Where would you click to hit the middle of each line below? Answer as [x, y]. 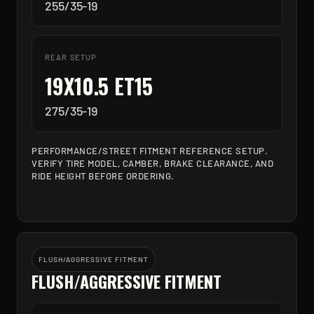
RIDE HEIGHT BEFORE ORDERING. [103, 176]
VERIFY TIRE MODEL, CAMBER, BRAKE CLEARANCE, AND [153, 163]
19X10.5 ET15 [99, 86]
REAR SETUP [71, 57]
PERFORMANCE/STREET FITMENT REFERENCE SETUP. [150, 151]
